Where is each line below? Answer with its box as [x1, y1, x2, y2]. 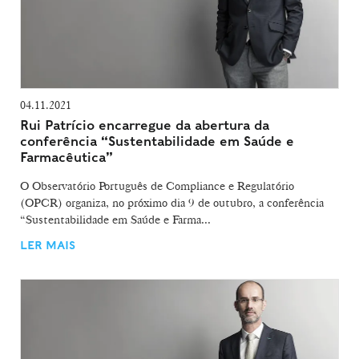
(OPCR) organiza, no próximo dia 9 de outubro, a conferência [20, 195, 324, 210]
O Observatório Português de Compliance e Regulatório [20, 178, 294, 193]
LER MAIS [20, 238, 75, 252]
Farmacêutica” [20, 149, 113, 165]
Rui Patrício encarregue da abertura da [20, 117, 269, 133]
